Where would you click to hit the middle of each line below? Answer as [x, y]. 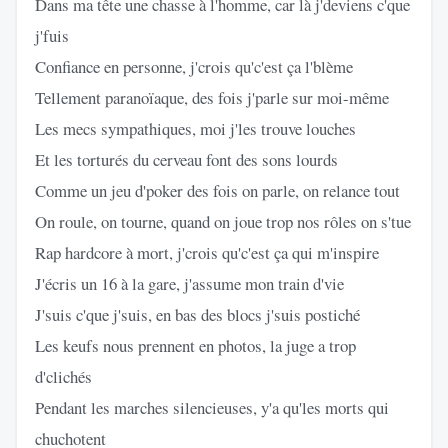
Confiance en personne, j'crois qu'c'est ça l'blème [194, 66]
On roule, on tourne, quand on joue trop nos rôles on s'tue [223, 221]
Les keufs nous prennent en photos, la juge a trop [195, 345]
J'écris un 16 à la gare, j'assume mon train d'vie [189, 283]
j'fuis [52, 35]
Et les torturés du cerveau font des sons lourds [186, 159]
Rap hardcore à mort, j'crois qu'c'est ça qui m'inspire [207, 252]
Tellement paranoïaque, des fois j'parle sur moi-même [212, 97]
